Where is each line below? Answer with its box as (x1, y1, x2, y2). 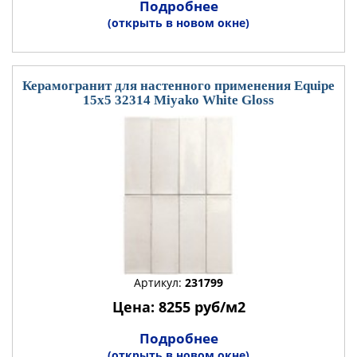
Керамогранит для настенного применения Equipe (22, 78, 335, 93)
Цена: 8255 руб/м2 (112, 297, 245, 316)
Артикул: (134, 275, 185, 290)
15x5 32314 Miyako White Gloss (83, 92, 274, 108)
